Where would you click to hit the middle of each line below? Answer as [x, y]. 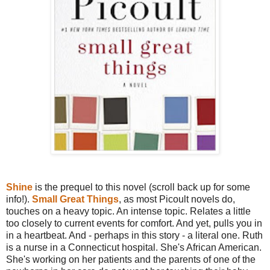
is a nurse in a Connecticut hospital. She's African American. [134, 247]
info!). [19, 199]
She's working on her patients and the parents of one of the [131, 259]
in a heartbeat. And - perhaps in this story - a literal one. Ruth [134, 235]
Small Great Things [75, 199]
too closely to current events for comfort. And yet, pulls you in [134, 223]
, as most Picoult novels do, [177, 199]
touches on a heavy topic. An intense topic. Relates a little [128, 211]
